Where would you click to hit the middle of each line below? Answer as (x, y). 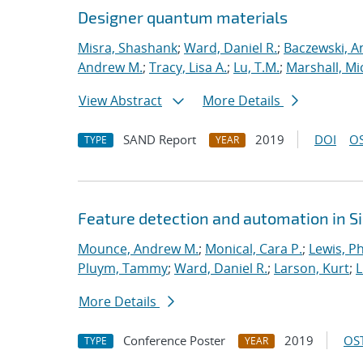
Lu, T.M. (256, 67)
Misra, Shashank (128, 48)
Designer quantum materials (183, 17)
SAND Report (160, 139)
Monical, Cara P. (254, 249)
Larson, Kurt (312, 268)
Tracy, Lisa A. (188, 67)
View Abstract (120, 100)
